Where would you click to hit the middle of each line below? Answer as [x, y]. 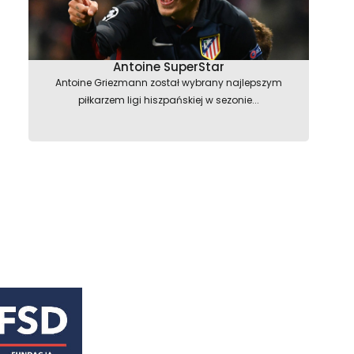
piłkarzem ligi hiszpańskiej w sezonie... [169, 100]
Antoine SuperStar [169, 67]
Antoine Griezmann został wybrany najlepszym [169, 83]
